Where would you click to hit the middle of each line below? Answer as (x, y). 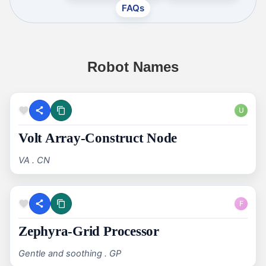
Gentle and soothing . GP (70, 254)
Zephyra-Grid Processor (89, 232)
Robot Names (133, 66)
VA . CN (34, 161)
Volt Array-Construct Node (98, 138)
